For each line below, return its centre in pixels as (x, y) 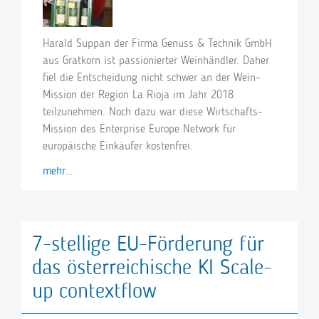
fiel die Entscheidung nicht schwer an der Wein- (151, 78)
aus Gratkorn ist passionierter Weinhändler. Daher (156, 61)
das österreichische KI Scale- (152, 267)
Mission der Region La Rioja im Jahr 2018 (138, 95)
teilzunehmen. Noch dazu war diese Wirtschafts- (152, 112)
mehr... (58, 171)
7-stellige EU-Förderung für (148, 244)
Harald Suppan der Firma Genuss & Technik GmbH (157, 43)
